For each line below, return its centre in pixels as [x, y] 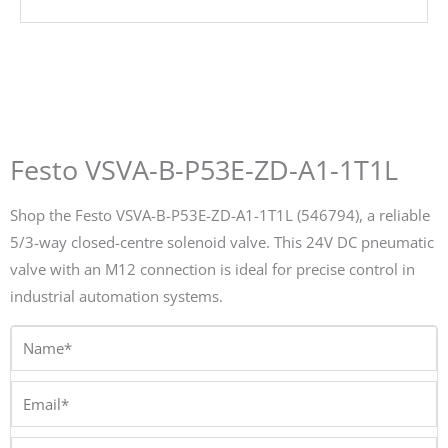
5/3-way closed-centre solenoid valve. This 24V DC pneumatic [222, 242]
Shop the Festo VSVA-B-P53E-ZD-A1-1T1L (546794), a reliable [220, 215]
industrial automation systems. [116, 296]
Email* [33, 393]
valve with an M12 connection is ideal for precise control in [212, 269]
